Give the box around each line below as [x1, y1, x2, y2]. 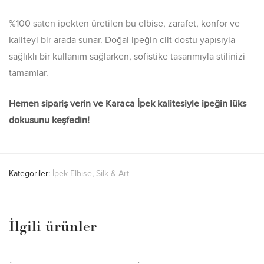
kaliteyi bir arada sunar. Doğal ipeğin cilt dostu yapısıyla [9, 34, 235, 46]
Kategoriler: [9, 169, 52, 179]
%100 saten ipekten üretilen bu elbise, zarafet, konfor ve [9, 18, 240, 29]
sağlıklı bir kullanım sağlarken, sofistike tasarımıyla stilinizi [9, 51, 245, 62]
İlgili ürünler [9, 220, 97, 235]
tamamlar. [9, 67, 48, 79]
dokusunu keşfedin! [9, 114, 90, 126]
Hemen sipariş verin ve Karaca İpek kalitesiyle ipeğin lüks [9, 98, 246, 110]
